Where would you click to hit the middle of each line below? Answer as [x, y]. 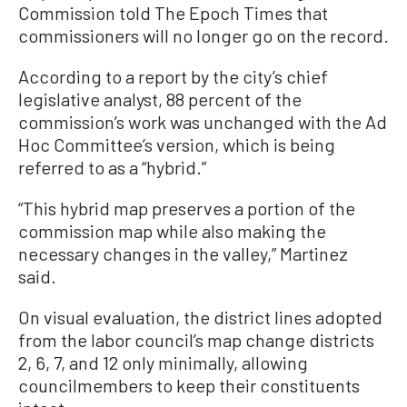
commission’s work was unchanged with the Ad [203, 121]
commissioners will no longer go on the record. [203, 35]
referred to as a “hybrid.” [112, 167]
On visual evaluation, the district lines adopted [200, 317]
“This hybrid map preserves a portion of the [187, 208]
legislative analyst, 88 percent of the [160, 99]
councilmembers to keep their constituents [189, 385]
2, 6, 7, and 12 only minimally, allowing [163, 362]
